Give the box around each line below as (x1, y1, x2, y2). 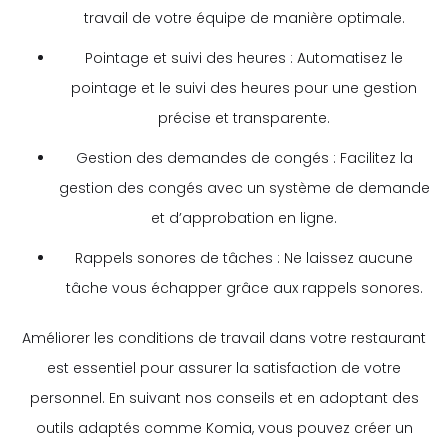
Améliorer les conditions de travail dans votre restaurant (22, 327, 426, 348)
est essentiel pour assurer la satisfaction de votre (47, 357, 401, 378)
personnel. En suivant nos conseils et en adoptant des (29, 387, 419, 408)
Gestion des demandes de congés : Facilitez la (75, 147, 413, 168)
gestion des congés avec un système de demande (58, 177, 430, 198)
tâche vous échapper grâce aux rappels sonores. (65, 277, 423, 298)
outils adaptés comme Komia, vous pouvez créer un (35, 417, 413, 438)
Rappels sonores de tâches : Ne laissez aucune (75, 247, 413, 268)
